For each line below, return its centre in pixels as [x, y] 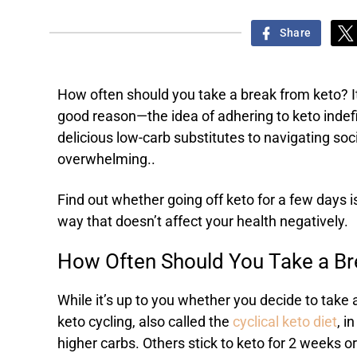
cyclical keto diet [285, 322]
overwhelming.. [108, 160]
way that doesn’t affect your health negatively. [204, 222]
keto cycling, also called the [145, 322]
